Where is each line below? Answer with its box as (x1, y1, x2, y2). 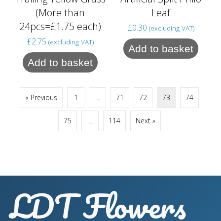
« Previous (25, 92, 57, 102)
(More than (36, 5, 85, 19)
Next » (135, 115, 155, 125)
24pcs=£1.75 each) (19, 19, 101, 33)
